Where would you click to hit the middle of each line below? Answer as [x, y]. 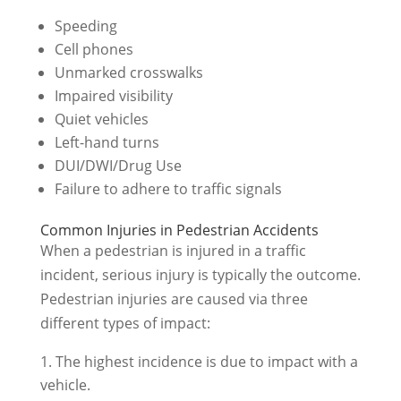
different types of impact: [125, 323]
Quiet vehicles [101, 119]
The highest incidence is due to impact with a [206, 362]
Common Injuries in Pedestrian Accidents [179, 230]
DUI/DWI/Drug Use [118, 166]
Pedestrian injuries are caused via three [174, 299]
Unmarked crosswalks [128, 73]
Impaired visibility [113, 96]
